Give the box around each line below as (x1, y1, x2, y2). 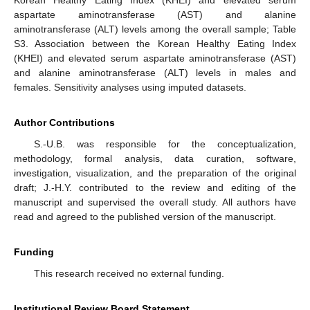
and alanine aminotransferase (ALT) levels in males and (14, 67, 296, 79)
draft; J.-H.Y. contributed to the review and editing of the (14, 182, 296, 194)
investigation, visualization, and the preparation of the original (14, 167, 296, 179)
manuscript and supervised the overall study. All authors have (14, 197, 296, 208)
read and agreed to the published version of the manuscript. (14, 211, 276, 223)
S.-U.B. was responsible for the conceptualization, (33, 138, 296, 150)
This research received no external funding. (33, 268, 224, 280)
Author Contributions (14, 117, 115, 129)
